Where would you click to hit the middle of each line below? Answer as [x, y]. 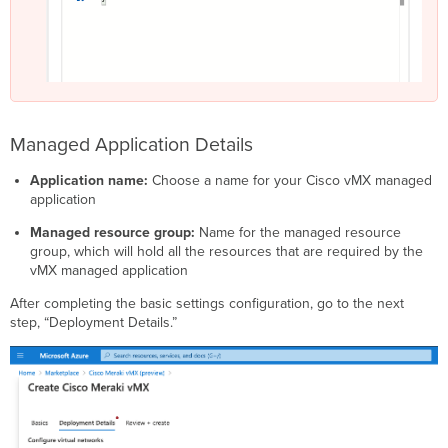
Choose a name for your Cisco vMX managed [291, 181]
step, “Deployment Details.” [94, 323]
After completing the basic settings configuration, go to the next [207, 304]
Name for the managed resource [299, 233]
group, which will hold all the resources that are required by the [226, 252]
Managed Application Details [132, 145]
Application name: [90, 181]
